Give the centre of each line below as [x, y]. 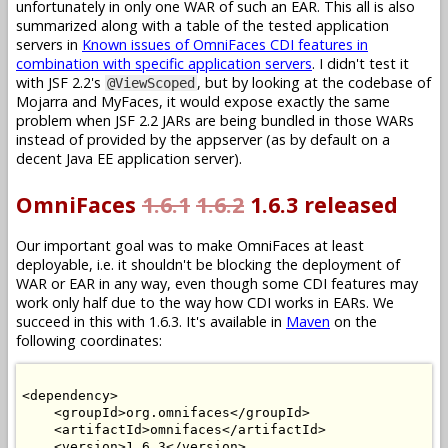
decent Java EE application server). [129, 158]
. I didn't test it [360, 63]
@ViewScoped [151, 82]
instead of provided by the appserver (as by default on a [203, 139]
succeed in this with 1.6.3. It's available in [151, 321]
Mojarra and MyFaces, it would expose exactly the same [203, 101]
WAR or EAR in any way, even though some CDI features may [217, 283]
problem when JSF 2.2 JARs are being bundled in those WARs [215, 120]
